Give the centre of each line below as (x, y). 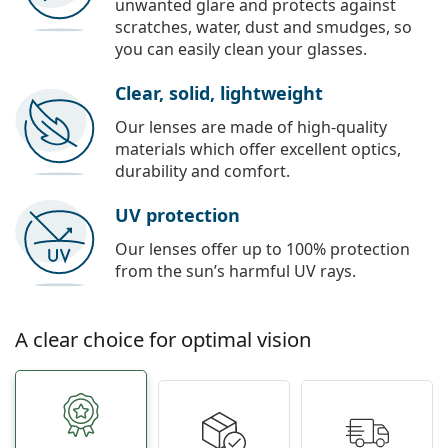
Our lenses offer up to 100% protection (262, 249)
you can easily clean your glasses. (241, 49)
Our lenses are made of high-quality (251, 127)
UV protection (177, 215)
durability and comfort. (202, 171)
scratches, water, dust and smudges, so (263, 27)
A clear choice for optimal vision (163, 339)
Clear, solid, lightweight (219, 93)
